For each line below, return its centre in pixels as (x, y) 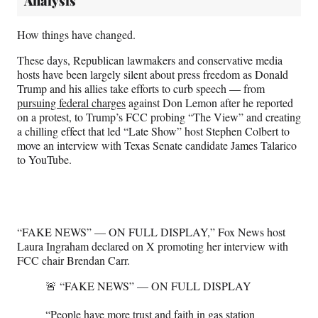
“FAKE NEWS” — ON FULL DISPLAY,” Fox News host (151, 231)
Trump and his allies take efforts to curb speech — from (141, 88)
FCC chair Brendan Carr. (75, 260)
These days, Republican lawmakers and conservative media (150, 60)
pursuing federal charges (71, 102)
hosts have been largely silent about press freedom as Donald (153, 74)
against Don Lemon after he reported (209, 102)
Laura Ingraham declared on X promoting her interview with (153, 246)
